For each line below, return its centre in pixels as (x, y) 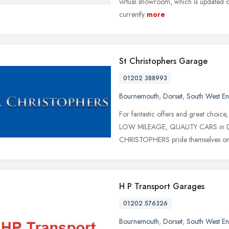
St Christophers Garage (163, 61)
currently (132, 14)
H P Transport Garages (162, 186)
